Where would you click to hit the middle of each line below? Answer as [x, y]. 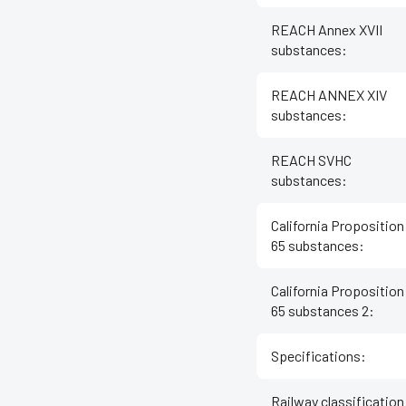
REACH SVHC [311, 160]
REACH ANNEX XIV [329, 95]
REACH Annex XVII [327, 30]
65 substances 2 [320, 311]
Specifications [316, 356]
